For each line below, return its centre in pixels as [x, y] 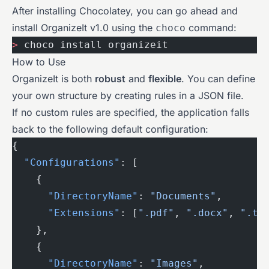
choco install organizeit [93, 44]
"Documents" [183, 196]
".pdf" [156, 213]
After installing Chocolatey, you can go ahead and [125, 11]
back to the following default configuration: [110, 129]
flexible [165, 78]
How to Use [39, 62]
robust [110, 78]
